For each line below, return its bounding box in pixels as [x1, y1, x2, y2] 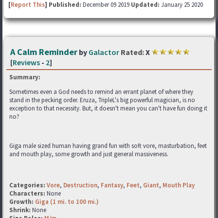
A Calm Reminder [10, 46, 77, 57]
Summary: [9, 73, 40, 81]
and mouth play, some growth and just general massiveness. [9, 150, 168, 158]
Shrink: [9, 206, 32, 214]
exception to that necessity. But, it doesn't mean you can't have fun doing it [9, 104, 207, 112]
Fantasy [101, 181, 123, 189]
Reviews [13, 57, 40, 67]
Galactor [89, 47, 119, 57]
